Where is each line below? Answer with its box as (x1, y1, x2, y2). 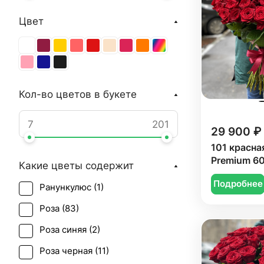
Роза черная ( (39, 246, 98, 256)
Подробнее (213, 179, 263, 190)
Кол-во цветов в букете (19, 88, 137, 100)
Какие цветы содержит (19, 160, 134, 171)
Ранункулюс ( (39, 182, 97, 193)
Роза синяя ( (39, 225, 92, 235)
